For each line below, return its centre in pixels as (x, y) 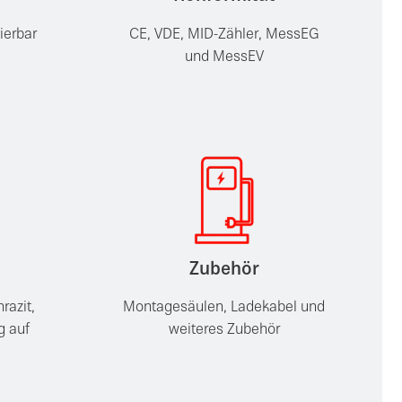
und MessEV (224, 58)
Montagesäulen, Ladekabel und (224, 309)
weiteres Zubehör (224, 331)
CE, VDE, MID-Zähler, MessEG (224, 35)
